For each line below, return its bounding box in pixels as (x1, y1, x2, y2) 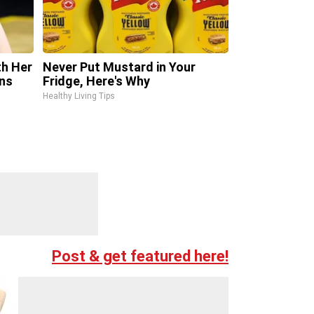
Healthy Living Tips (42, 91, 115, 101)
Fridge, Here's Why (42, 74, 150, 88)
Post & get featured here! (52, 247, 228, 265)
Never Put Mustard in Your (42, 60, 196, 74)
